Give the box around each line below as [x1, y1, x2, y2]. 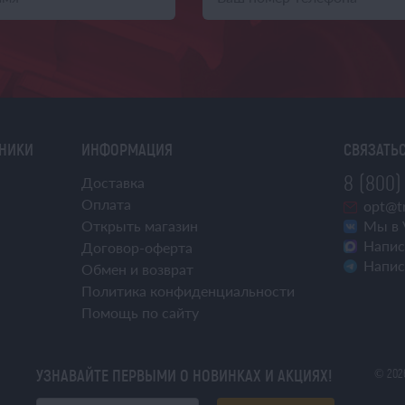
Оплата [81, 195, 131, 212]
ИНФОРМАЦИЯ [81, 139, 173, 159]
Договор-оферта [81, 239, 193, 256]
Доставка [81, 174, 145, 191]
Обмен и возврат [81, 260, 193, 278]
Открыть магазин [81, 217, 198, 234]
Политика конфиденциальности [81, 282, 295, 299]
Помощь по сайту [81, 304, 199, 321]
